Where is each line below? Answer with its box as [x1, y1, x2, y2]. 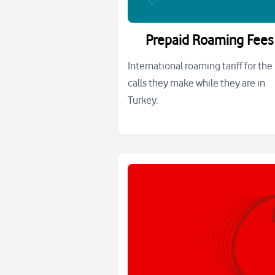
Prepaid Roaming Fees [145, 31, 274, 48]
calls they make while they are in [128, 77, 265, 90]
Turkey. [128, 94, 158, 107]
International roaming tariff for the [128, 60, 273, 72]
